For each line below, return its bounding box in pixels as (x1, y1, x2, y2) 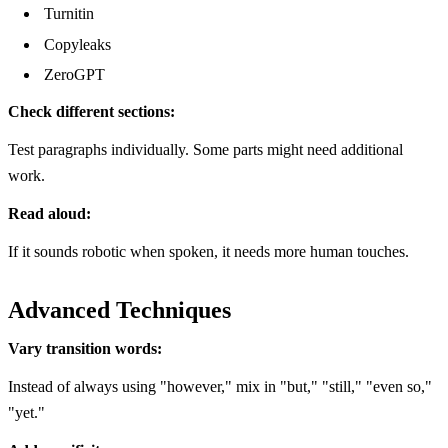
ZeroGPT (44, 66, 105, 84)
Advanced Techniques (8, 297, 231, 324)
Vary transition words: (8, 340, 162, 358)
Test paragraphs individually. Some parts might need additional (8, 141, 403, 159)
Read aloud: (8, 205, 91, 223)
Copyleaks (44, 35, 111, 53)
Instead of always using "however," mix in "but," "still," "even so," (8, 378, 432, 396)
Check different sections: (8, 103, 175, 121)
